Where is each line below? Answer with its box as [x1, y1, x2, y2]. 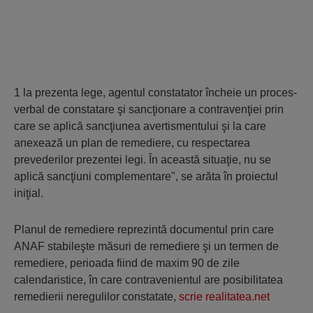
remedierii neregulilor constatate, [14, 291, 179, 303]
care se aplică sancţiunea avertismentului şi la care [14, 120, 266, 132]
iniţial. [14, 187, 43, 199]
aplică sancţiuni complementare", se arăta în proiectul [14, 170, 278, 182]
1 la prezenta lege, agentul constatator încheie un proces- [14, 87, 297, 99]
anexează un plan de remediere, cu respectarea [14, 137, 250, 149]
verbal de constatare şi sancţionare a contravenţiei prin [14, 103, 284, 115]
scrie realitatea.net [179, 291, 270, 303]
